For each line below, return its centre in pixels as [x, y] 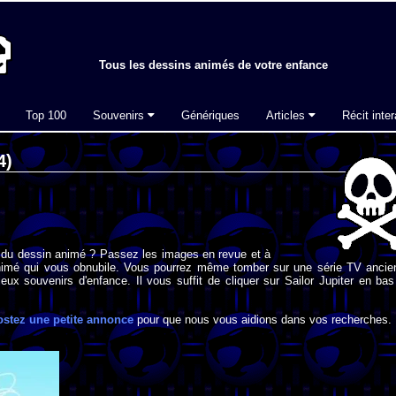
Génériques [210, 115]
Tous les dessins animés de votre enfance [213, 65]
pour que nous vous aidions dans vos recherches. [263, 319]
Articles [287, 115]
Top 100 [46, 115]
